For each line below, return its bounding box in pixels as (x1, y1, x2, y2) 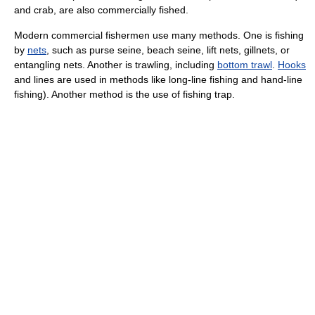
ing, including (156, 59, 217, 70)
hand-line (261, 74, 302, 85)
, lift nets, (201, 44, 244, 56)
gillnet (244, 44, 270, 56)
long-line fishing (169, 74, 238, 85)
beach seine (147, 44, 201, 56)
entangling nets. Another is (14, 59, 135, 70)
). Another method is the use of (43, 89, 183, 100)
